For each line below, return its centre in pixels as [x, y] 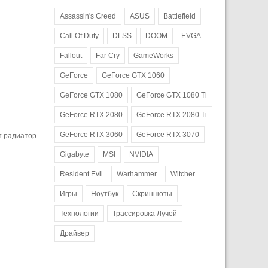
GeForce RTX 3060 [91, 134]
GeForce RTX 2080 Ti [172, 115]
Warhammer [137, 174]
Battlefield [179, 16]
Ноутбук [105, 194]
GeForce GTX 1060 [133, 75]
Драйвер [74, 233]
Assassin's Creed [88, 16]
